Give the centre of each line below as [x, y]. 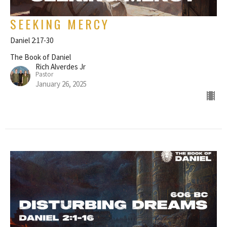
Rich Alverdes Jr [61, 66]
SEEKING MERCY [60, 24]
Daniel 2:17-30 [32, 40]
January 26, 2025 [61, 84]
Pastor [44, 74]
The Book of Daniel [41, 57]
